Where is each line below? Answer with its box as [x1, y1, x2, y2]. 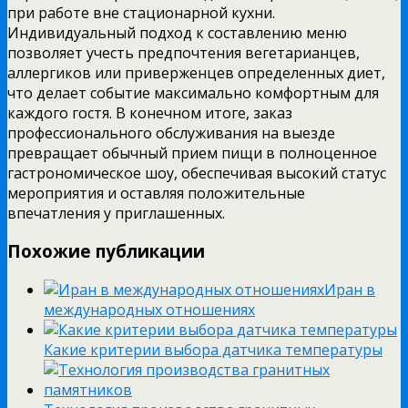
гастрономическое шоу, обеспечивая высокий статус [7, 162, 386, 183]
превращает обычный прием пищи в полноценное [7, 142, 377, 163]
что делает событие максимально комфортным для [7, 82, 379, 103]
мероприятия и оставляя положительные [7, 182, 305, 203]
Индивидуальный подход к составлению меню [7, 22, 347, 43]
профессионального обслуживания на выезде [7, 122, 335, 143]
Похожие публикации [7, 240, 205, 263]
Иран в [324, 280, 375, 301]
